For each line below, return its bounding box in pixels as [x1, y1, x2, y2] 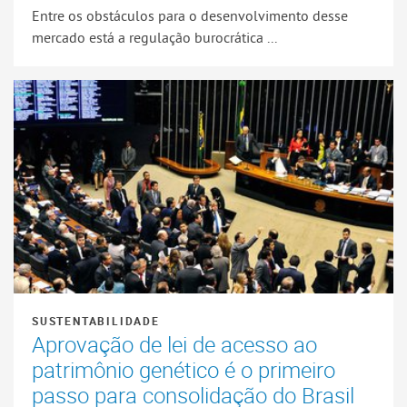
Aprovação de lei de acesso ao [32, 330, 317, 360]
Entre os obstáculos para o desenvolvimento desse [32, 6, 348, 25]
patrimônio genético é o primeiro [32, 355, 335, 385]
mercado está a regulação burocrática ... [32, 28, 277, 47]
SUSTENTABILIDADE [32, 313, 160, 329]
